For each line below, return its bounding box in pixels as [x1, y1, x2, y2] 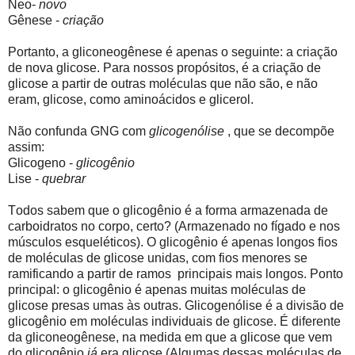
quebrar [42, 172, 86, 186]
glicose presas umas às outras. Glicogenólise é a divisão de [8, 299, 344, 313]
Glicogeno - [8, 156, 76, 170]
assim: [8, 140, 44, 155]
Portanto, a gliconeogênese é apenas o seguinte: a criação [8, 45, 338, 59]
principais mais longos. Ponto [177, 267, 343, 281]
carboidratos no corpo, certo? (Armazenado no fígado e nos [8, 219, 340, 234]
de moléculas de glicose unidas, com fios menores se [8, 251, 307, 265]
